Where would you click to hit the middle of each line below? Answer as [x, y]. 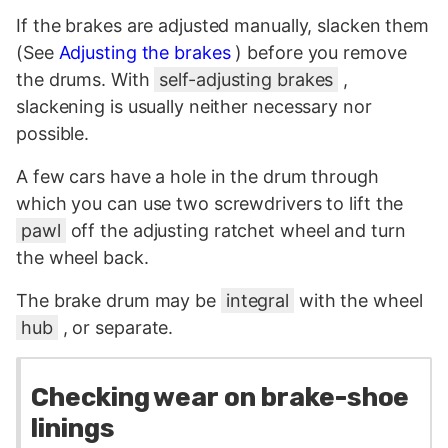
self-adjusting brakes [246, 79]
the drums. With [85, 79]
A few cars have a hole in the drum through [197, 176]
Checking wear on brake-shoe [220, 398]
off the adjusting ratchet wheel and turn [235, 230]
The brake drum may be [118, 300]
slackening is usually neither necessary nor [194, 106]
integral [257, 300]
